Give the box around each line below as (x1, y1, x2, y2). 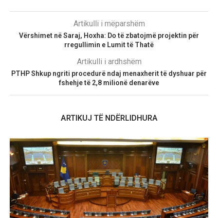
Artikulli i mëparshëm (73, 18, 145, 28)
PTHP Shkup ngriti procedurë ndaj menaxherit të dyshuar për (11, 69, 207, 77)
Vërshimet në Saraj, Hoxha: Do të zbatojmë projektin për (19, 31, 199, 39)
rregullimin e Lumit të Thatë (64, 40, 154, 49)
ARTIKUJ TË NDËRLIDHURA (60, 113, 158, 123)
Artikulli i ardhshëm (76, 56, 142, 66)
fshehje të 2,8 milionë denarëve (59, 78, 159, 87)
